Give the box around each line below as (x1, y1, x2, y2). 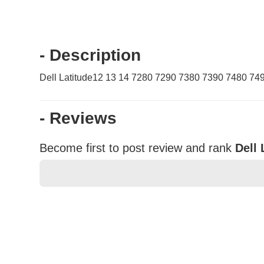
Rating (48, 203, 75, 213)
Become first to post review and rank (39, 141, 232, 155)
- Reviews (39, 109, 117, 128)
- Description (39, 46, 141, 65)
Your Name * (54, 242, 102, 252)
